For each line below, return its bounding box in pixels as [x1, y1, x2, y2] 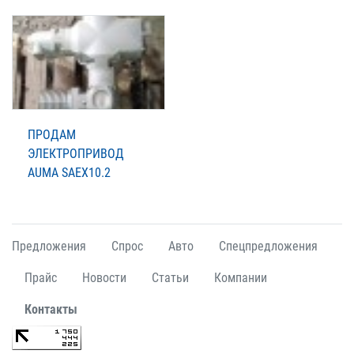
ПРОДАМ [28, 126, 76, 142]
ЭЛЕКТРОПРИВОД [28, 145, 124, 161]
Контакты [24, 301, 77, 317]
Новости [82, 269, 126, 285]
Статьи [152, 269, 189, 285]
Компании [214, 269, 267, 285]
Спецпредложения [219, 238, 318, 254]
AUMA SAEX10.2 [28, 164, 111, 180]
